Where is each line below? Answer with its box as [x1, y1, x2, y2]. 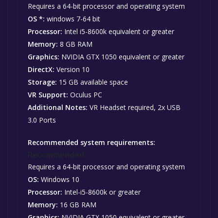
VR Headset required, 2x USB [88, 103, 181, 112]
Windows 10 [39, 175, 79, 184]
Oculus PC [68, 90, 102, 100]
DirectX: [28, 65, 54, 74]
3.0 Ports [28, 115, 56, 125]
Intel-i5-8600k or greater [62, 187, 141, 197]
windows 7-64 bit [45, 14, 100, 24]
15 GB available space [57, 77, 128, 87]
